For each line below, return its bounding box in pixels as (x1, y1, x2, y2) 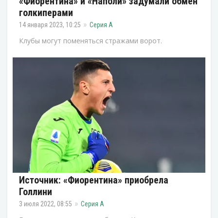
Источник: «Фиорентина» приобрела (19, 174, 168, 186)
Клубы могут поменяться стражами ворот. (19, 36, 162, 45)
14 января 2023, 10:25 (19, 20, 81, 29)
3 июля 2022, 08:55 (19, 200, 72, 208)
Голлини (19, 186, 52, 198)
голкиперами (19, 6, 73, 18)
